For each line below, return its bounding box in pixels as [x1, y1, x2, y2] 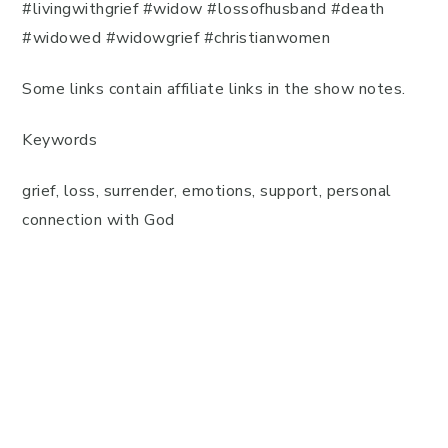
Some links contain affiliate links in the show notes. [22, 78, 406, 100]
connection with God [22, 209, 175, 231]
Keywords [22, 129, 97, 151]
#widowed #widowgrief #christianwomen [22, 27, 330, 49]
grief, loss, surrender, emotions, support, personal [22, 180, 392, 202]
